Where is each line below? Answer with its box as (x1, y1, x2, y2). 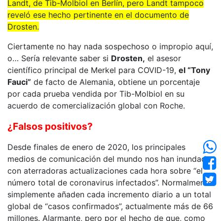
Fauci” (7, 77, 31, 87)
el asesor (145, 53, 181, 63)
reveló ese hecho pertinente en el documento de (7, 10, 189, 20)
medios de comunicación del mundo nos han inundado (7, 154, 211, 164)
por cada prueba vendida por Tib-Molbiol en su (7, 89, 184, 99)
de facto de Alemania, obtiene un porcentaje (31, 77, 200, 87)
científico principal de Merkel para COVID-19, (7, 65, 179, 75)
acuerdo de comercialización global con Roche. (7, 101, 185, 110)
